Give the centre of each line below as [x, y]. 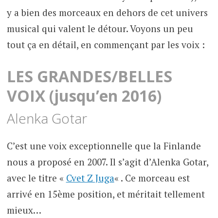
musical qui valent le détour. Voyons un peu [100, 29]
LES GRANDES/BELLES [89, 76]
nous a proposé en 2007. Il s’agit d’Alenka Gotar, [107, 162]
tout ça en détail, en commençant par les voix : [106, 45]
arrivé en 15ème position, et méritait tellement [106, 194]
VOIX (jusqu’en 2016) [84, 95]
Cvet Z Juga [90, 178]
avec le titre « [36, 178]
